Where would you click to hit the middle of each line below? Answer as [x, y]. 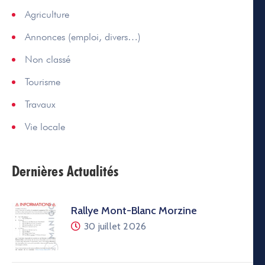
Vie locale [45, 126]
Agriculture [47, 14]
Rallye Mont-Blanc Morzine [134, 210]
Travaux [40, 104]
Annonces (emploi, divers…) [83, 36]
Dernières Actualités [65, 171]
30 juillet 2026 [115, 226]
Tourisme [43, 81]
